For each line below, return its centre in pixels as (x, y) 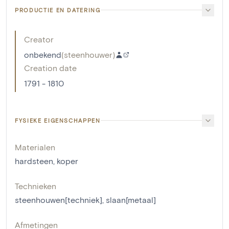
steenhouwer (88, 54)
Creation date (50, 67)
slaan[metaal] (131, 199)
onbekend (43, 54)
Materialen (35, 147)
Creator (39, 39)
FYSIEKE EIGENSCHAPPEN (58, 120)
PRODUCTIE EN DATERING (58, 10)
